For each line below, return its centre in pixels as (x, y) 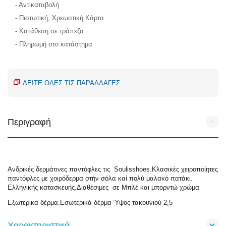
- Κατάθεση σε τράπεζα (50, 31)
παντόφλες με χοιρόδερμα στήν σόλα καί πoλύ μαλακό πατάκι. (100, 179)
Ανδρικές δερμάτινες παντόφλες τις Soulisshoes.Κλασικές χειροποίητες (113, 169)
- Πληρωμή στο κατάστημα (54, 44)
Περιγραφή (29, 122)
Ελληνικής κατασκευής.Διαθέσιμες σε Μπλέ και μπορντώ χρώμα (104, 188)
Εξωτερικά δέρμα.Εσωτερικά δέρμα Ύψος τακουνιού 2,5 (90, 203)
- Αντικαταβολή (37, 5)
